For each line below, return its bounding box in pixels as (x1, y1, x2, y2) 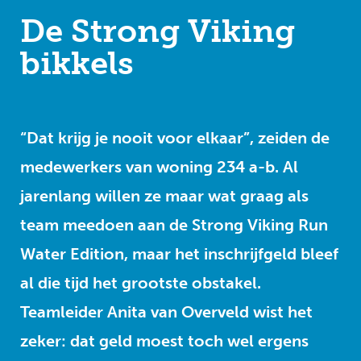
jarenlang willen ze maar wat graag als (20, 186, 309, 205)
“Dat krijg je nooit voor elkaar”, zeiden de (20, 128, 330, 147)
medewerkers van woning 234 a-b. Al (20, 157, 298, 176)
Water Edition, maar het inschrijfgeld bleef (20, 244, 338, 263)
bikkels (20, 44, 134, 82)
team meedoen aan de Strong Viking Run (20, 215, 328, 234)
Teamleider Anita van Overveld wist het (20, 302, 313, 322)
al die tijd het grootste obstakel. (20, 273, 261, 293)
